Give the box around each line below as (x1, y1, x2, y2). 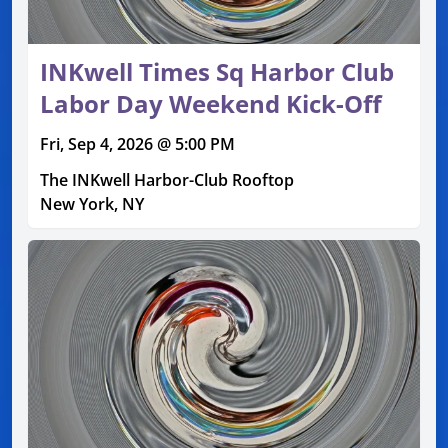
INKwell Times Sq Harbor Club (40, 55, 394, 89)
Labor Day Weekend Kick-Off (40, 87, 382, 121)
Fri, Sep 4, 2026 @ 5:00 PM (40, 133, 235, 156)
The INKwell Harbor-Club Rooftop (40, 169, 294, 192)
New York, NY (40, 193, 144, 216)
